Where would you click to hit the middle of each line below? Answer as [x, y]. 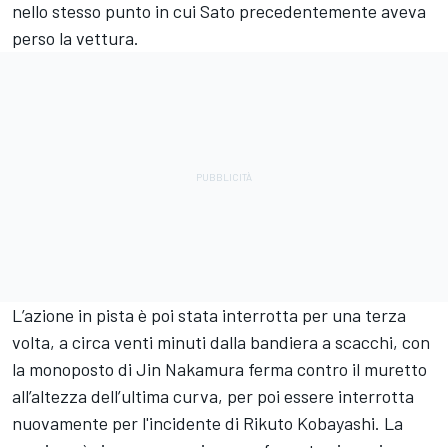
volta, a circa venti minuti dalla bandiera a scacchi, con [221, 341]
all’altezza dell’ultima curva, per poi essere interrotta [213, 395]
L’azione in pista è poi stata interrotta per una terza [209, 314]
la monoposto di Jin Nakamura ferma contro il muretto [219, 368]
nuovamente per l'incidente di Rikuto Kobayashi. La [207, 422]
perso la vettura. [75, 37]
